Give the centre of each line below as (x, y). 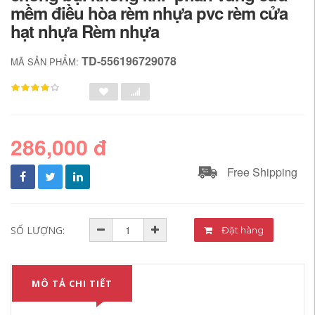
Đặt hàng (252, 230)
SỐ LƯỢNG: (38, 230)
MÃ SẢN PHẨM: (46, 62)
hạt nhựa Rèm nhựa (85, 31)
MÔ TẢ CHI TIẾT (72, 283)
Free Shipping (262, 172)
